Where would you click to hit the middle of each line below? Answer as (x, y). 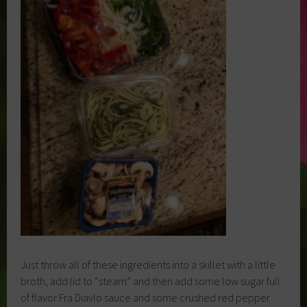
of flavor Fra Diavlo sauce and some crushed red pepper (146, 298)
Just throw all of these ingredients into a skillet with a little (148, 265)
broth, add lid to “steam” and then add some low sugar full (151, 281)
